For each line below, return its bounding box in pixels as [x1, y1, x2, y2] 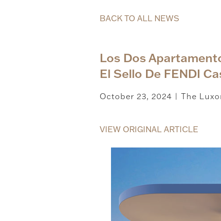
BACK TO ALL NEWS [99, 13, 179, 23]
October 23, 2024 [99, 91, 172, 101]
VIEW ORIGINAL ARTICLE [99, 124, 198, 134]
